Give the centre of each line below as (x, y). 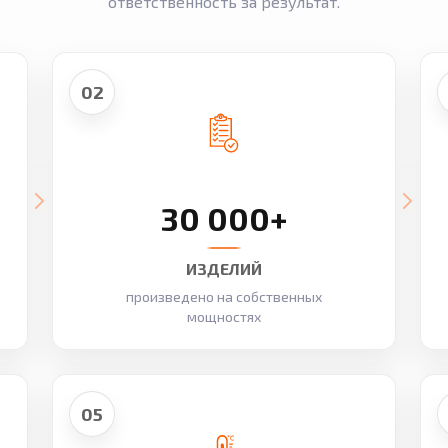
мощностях (224, 316)
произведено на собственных (224, 296)
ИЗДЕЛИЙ (224, 268)
